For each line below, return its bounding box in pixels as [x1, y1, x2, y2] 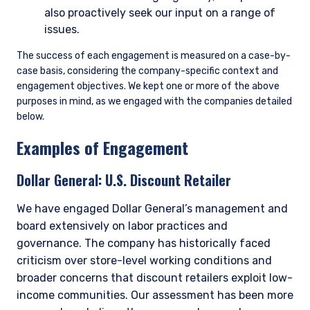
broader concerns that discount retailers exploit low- [17, 271, 293, 285]
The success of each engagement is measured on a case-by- [17, 50, 291, 62]
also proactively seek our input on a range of [44, 6, 275, 20]
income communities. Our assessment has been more [17, 289, 293, 302]
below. [17, 111, 44, 123]
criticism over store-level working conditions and [17, 254, 272, 268]
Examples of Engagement [17, 135, 192, 161]
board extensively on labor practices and [17, 219, 228, 233]
